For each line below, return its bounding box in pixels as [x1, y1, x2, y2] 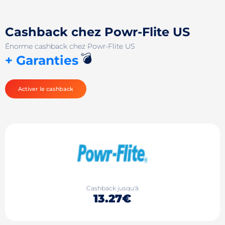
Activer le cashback [18, 85, 73, 92]
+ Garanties [5, 53, 78, 68]
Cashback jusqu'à [86, 184, 139, 192]
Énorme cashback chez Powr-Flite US [5, 42, 135, 51]
